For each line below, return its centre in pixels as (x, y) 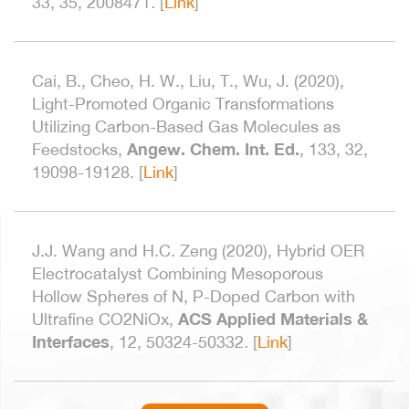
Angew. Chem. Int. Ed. (213, 149)
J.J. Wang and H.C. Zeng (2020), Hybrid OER (198, 251)
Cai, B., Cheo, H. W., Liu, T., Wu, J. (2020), (188, 81)
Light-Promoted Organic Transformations (183, 104)
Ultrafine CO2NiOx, (105, 320)
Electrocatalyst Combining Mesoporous (178, 274)
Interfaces (71, 342)
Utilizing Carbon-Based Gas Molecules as (186, 127)
